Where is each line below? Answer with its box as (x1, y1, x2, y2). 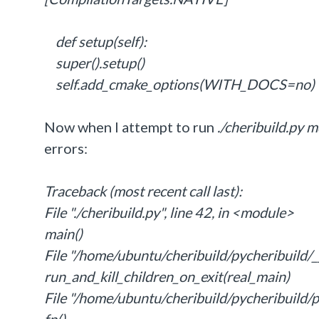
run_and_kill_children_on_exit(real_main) (44, 268, 290, 285)
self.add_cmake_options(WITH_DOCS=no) (44, 75, 315, 93)
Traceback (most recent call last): (44, 182, 242, 199)
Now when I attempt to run (44, 118, 217, 135)
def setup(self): (44, 33, 147, 50)
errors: (44, 140, 88, 157)
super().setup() (44, 54, 145, 71)
